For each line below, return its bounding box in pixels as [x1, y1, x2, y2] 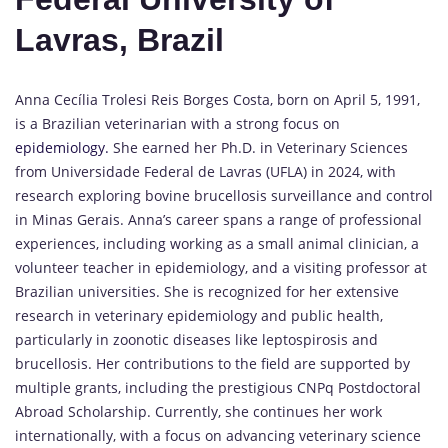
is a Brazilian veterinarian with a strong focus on [15, 113, 340, 133]
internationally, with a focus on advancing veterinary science [15, 425, 421, 445]
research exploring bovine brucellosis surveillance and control [15, 185, 433, 205]
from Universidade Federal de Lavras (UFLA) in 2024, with [15, 161, 396, 181]
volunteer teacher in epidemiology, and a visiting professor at [15, 257, 427, 277]
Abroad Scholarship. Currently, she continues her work [15, 401, 382, 421]
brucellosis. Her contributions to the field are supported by [15, 353, 410, 373]
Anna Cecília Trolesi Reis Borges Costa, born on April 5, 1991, [15, 89, 420, 109]
